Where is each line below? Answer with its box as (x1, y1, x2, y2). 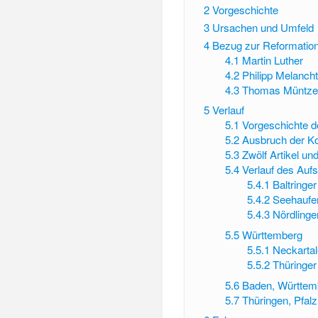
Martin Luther (242, 52, 304, 67)
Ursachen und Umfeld (212, 19, 314, 35)
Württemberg (242, 226, 303, 242)
